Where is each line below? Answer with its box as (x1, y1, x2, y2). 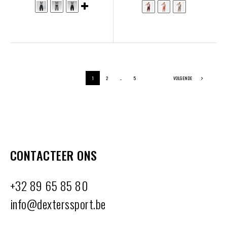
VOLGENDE (173, 74, 193, 82)
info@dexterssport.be (10, 195, 106, 213)
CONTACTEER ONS (10, 146, 97, 164)
